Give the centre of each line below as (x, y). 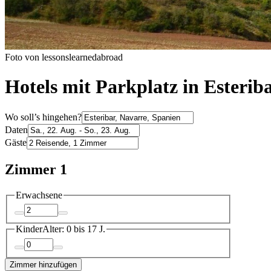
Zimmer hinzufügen (43, 264)
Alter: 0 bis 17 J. (74, 229)
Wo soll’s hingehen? (43, 117)
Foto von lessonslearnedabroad (64, 57)
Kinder (29, 229)
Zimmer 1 (36, 169)
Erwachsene (39, 195)
